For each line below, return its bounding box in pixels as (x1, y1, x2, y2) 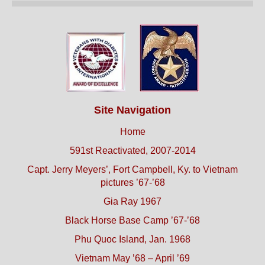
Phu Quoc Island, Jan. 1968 (75, 234, 190, 245)
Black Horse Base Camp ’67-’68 (65, 215, 200, 226)
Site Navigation (94, 104, 171, 117)
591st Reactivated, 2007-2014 (69, 146, 196, 156)
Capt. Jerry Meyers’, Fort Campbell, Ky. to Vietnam (27, 164, 238, 175)
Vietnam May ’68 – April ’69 (75, 253, 190, 264)
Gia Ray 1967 (104, 196, 161, 207)
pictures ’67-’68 (100, 177, 165, 188)
